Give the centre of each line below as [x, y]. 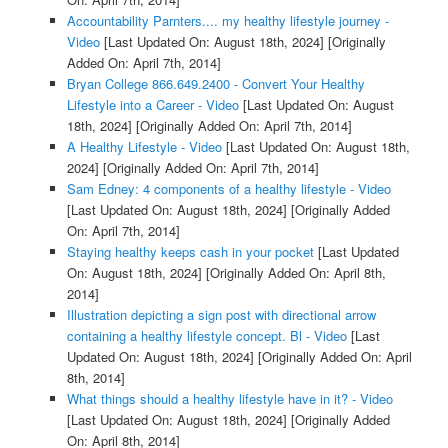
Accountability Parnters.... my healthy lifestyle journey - [227, 20]
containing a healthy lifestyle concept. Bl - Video [206, 335]
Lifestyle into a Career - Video [152, 104]
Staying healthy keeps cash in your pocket [190, 251]
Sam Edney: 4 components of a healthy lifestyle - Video [228, 188]
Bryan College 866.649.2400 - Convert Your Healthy [215, 83]
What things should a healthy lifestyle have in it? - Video [229, 398]
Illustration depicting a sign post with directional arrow [221, 314]
